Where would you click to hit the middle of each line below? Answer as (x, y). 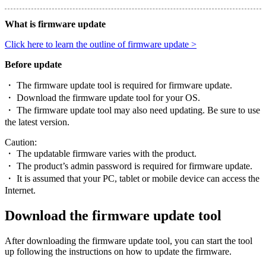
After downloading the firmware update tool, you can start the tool (129, 240)
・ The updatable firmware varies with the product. (101, 153)
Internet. (20, 190)
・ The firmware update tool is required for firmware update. (118, 85)
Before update (33, 64)
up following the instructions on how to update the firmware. (118, 251)
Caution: (21, 142)
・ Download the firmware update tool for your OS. (102, 97)
